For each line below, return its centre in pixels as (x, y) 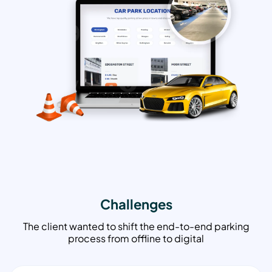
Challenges (136, 204)
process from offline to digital (136, 239)
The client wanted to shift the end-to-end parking (136, 226)
